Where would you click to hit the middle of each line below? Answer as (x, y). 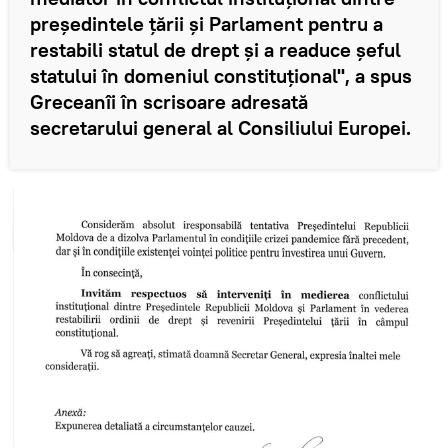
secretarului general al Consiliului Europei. (220, 128)
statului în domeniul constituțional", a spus (221, 76)
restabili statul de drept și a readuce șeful (215, 50)
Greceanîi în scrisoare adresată (169, 102)
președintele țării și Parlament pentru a (206, 24)
